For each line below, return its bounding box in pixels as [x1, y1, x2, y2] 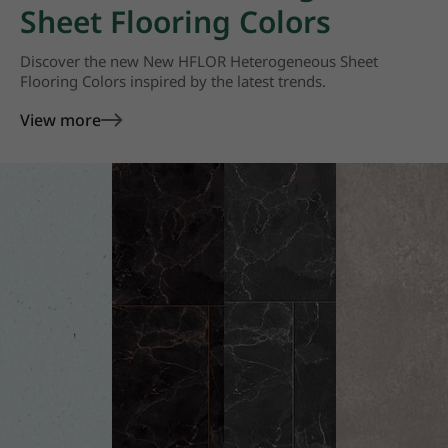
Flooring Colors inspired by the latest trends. [20, 71, 326, 91]
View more [20, 109, 101, 131]
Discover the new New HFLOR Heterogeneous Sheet [20, 51, 378, 71]
